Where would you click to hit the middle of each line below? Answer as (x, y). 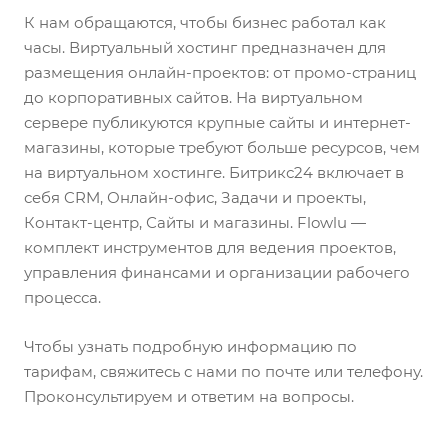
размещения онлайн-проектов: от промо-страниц (220, 72)
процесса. (62, 297)
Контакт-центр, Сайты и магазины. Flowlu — (195, 222)
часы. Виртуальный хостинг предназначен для (205, 47)
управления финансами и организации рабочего (217, 272)
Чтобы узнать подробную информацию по (190, 346)
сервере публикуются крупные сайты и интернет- (217, 122)
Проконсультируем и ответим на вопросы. (189, 396)
